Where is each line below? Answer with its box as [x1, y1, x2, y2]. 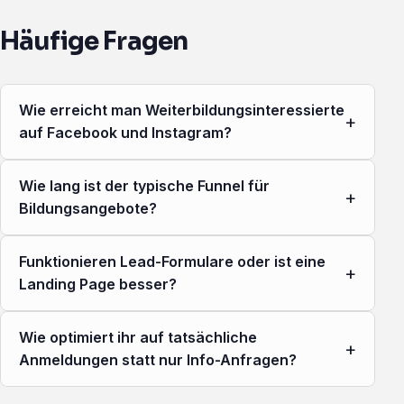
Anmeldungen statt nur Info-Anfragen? [19, 351, 298, 370]
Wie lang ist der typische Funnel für [19, 177, 270, 196]
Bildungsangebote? [19, 199, 157, 218]
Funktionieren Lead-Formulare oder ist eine [19, 252, 326, 271]
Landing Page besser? [19, 275, 177, 294]
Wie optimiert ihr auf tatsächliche [19, 328, 257, 347]
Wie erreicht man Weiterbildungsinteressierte [19, 101, 344, 120]
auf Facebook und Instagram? [19, 124, 232, 142]
